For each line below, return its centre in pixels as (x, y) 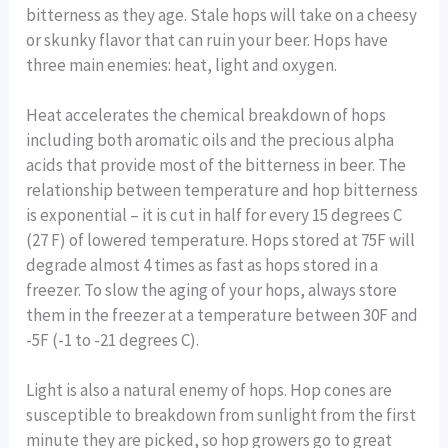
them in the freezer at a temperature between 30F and (222, 314)
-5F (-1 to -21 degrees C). (113, 339)
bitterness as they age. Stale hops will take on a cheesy (222, 14)
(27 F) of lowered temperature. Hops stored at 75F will (221, 239)
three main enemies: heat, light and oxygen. (182, 64)
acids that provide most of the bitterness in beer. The (216, 164)
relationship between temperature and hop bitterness (222, 189)
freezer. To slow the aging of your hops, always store (212, 289)
